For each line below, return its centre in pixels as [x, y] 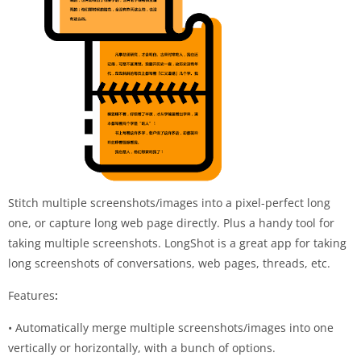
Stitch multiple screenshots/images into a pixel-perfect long [169, 202]
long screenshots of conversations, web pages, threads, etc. [169, 263]
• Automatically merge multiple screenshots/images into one [171, 327]
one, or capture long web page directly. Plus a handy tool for [171, 222]
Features [31, 295]
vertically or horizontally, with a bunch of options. [142, 347]
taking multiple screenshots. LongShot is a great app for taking [177, 243]
